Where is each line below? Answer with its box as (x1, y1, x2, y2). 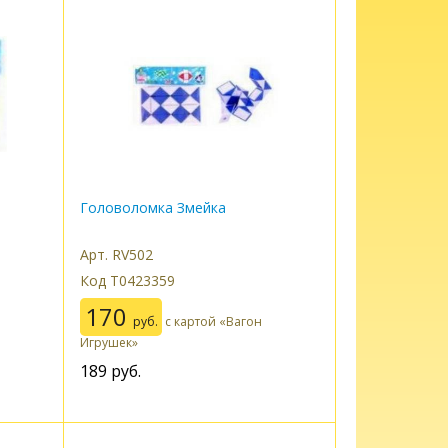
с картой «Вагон (162, 313, 263, 331)
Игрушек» (79, 333, 138, 351)
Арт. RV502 (79, 245, 153, 265)
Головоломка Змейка (79, 198, 226, 218)
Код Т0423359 (79, 271, 175, 291)
